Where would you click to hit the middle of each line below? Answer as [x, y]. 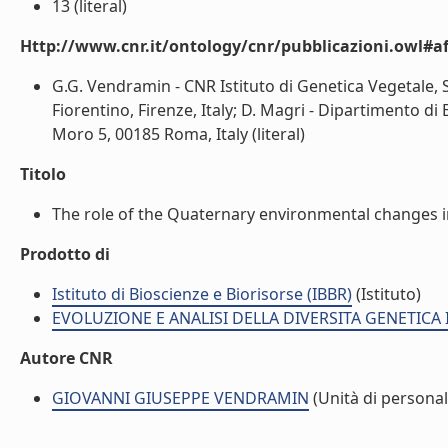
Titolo [43, 174]
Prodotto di [65, 254]
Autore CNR [66, 358]
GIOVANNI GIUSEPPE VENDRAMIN [180, 398]
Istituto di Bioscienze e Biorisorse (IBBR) [202, 294]
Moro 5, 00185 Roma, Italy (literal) [178, 134]
